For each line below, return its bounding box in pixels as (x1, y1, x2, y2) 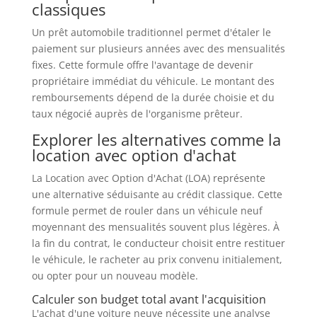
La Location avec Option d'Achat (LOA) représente (31, 171, 265, 185)
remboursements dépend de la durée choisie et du (31, 90, 275, 104)
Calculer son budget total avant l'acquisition (31, 291, 266, 307)
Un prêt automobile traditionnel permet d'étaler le (31, 25, 271, 39)
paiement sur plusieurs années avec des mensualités (31, 41, 285, 55)
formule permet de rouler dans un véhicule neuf (31, 203, 263, 217)
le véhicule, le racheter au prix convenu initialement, (31, 252, 282, 266)
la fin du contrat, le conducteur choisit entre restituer (31, 236, 285, 250)
